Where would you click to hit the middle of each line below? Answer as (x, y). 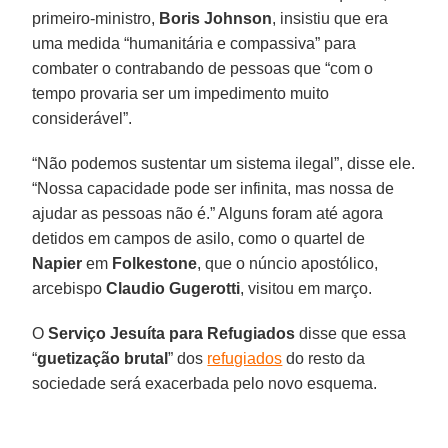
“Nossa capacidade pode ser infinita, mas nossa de (213, 188)
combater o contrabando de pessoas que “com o (203, 68)
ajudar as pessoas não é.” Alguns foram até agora (208, 213)
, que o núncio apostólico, (288, 263)
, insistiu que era (330, 18)
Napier (57, 263)
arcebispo (69, 288)
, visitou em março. (306, 288)
